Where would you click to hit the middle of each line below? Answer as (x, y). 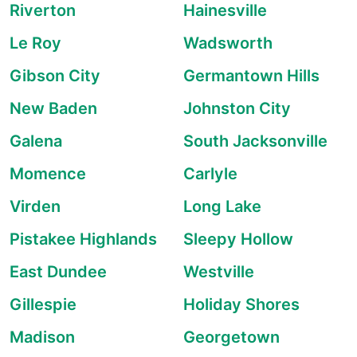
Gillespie (43, 304)
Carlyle (210, 174)
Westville (219, 272)
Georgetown (231, 337)
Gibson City (55, 76)
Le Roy (35, 43)
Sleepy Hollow (238, 239)
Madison (42, 337)
